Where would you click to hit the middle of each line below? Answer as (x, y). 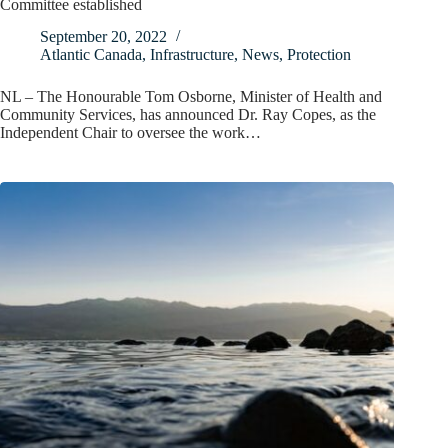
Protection (319, 55)
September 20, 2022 (103, 37)
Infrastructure (192, 55)
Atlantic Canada (91, 55)
